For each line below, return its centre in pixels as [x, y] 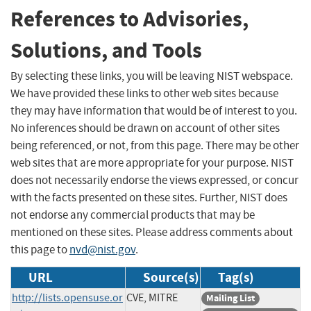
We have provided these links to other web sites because [144, 93]
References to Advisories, [129, 19]
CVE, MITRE [152, 297]
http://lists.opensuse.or [67, 297]
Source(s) [171, 277]
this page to [40, 249]
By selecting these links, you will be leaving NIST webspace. [152, 76]
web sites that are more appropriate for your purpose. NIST [152, 162]
